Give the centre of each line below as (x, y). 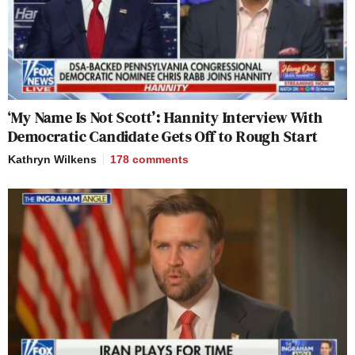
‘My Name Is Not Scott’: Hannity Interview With (166, 117)
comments (160, 159)
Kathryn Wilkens (52, 159)
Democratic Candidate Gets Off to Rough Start (163, 136)
